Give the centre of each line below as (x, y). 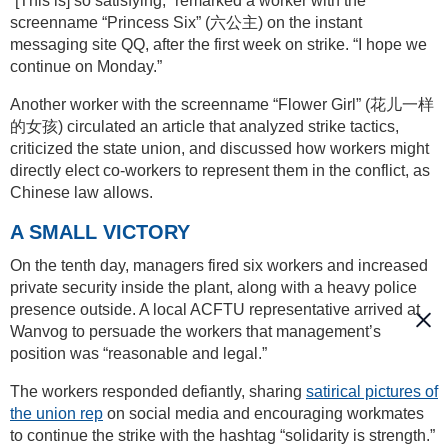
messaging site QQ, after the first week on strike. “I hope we (218, 44)
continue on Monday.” (86, 66)
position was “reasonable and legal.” (138, 353)
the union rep (56, 413)
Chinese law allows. (81, 192)
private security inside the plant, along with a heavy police (213, 287)
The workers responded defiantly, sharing (158, 391)
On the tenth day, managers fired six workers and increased (219, 265)
